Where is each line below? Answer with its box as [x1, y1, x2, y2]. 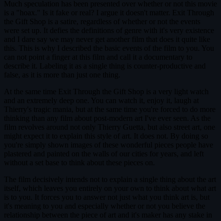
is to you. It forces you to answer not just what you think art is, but [4, 192, 210, 201]
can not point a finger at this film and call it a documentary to [4, 52, 192, 61]
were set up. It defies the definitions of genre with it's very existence [4, 26, 214, 35]
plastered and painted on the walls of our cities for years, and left [4, 149, 204, 158]
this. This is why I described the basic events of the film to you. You [4, 43, 214, 52]
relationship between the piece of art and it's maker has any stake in [4, 210, 212, 219]
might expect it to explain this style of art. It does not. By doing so [4, 131, 208, 140]
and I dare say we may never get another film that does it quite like [4, 35, 210, 43]
